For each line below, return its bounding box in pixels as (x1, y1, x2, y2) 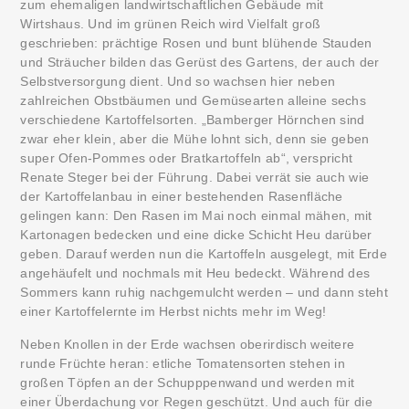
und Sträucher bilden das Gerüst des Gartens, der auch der (20, 55, 380, 69)
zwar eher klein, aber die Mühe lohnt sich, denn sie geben (20, 131, 370, 146)
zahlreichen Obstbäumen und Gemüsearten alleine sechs (20, 93, 366, 108)
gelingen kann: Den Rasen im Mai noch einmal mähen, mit (20, 208, 372, 223)
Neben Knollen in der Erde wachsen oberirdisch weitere (20, 337, 355, 351)
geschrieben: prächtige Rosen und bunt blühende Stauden (20, 36, 372, 50)
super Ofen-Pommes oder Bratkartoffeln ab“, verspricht (20, 151, 353, 165)
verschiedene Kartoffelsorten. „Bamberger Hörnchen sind (20, 112, 365, 127)
